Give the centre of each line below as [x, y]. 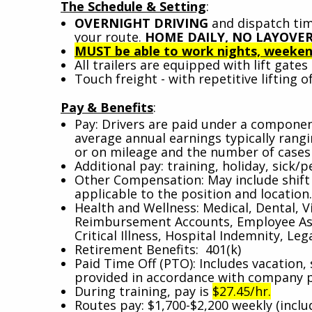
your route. [110, 37]
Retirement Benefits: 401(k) [186, 249]
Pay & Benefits [107, 107]
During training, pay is [143, 291]
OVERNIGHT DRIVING [143, 23]
